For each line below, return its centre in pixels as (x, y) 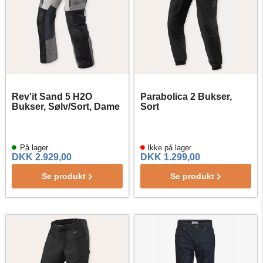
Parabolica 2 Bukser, (186, 97)
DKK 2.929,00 (42, 157)
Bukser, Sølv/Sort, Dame (66, 107)
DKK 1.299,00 (170, 157)
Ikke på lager (168, 148)
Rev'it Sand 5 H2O (52, 97)
